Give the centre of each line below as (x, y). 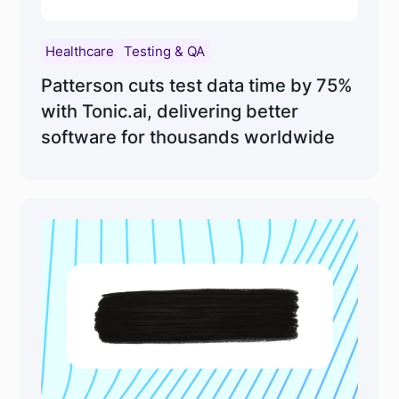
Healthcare (80, 51)
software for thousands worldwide (187, 138)
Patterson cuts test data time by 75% (196, 86)
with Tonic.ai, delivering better (169, 112)
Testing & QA (164, 51)
